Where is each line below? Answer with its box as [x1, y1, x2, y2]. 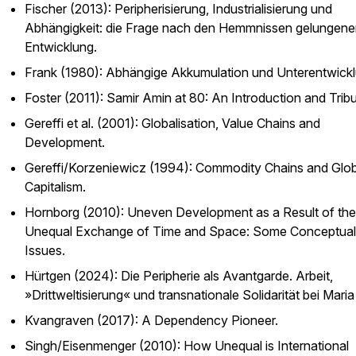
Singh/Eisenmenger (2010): [25, 338, 184, 354]
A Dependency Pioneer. [141, 312, 278, 328]
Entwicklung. [25, 39, 97, 55]
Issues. [25, 242, 65, 258]
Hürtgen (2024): [25, 268, 121, 284]
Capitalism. [25, 179, 86, 195]
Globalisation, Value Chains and [141, 115, 320, 131]
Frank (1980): [25, 64, 106, 80]
